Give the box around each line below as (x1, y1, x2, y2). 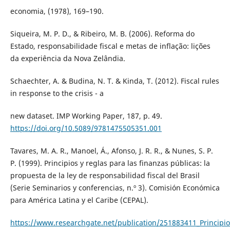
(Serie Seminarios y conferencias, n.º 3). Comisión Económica (10, 183, 220, 193)
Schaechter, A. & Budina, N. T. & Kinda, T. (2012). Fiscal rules (10, 76, 219, 86)
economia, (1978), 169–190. (10, 6, 104, 16)
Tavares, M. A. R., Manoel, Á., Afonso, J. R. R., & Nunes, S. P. (10, 146, 213, 156)
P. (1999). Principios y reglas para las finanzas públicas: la (10, 158, 210, 168)
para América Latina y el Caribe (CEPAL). (10, 195, 148, 205)
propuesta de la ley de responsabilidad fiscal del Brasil (10, 170, 200, 181)
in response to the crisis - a (10, 88, 104, 99)
